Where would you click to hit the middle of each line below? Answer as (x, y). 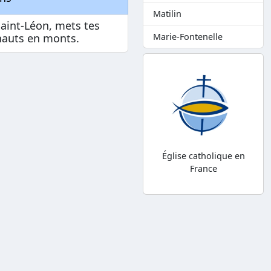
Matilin (167, 14)
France (203, 169)
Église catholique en (203, 156)
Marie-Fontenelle (188, 37)
